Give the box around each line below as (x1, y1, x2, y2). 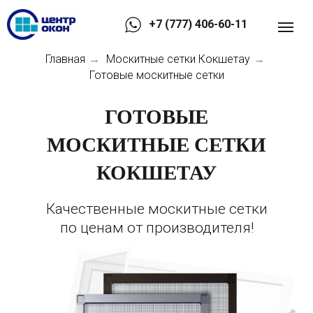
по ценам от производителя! (59, 219, 254, 237)
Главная (45, 52, 85, 66)
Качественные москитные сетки (45, 201, 268, 218)
